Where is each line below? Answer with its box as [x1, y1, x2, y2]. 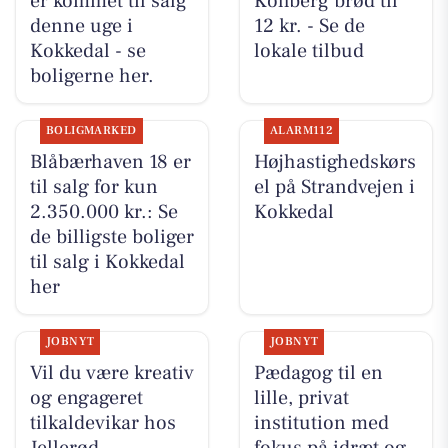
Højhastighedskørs [253, 149, 416, 176]
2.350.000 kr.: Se [29, 199, 178, 226]
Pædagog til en [253, 360, 383, 387]
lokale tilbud [253, 38, 364, 65]
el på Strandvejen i [253, 174, 415, 201]
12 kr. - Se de [253, 13, 365, 40]
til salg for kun [29, 174, 158, 201]
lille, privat [253, 385, 349, 412]
